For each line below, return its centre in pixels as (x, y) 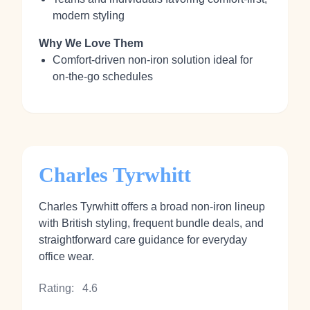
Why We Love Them (91, 43)
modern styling (89, 16)
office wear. (66, 256)
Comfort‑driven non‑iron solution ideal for (153, 60)
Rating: (56, 288)
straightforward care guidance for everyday (143, 240)
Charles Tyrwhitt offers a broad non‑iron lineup (152, 207)
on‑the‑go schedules (103, 76)
